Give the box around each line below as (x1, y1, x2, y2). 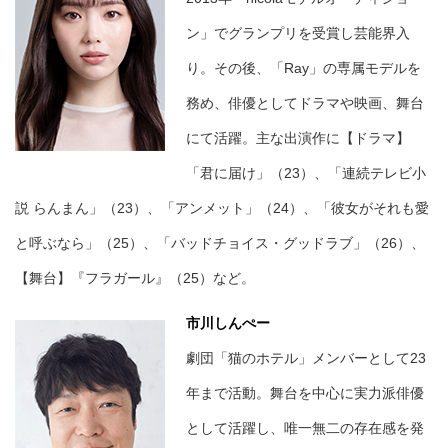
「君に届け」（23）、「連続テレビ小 (186, 165, 426, 182)
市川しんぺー (186, 315, 270, 332)
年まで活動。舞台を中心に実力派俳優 (186, 385, 424, 402)
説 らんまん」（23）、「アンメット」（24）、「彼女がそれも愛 (15, 200, 429, 217)
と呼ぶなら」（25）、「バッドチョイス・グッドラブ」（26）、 (15, 235, 425, 252)
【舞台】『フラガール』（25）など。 (15, 270, 255, 287)
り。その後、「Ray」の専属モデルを (186, 60, 421, 77)
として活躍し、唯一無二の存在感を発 (186, 420, 424, 437)
